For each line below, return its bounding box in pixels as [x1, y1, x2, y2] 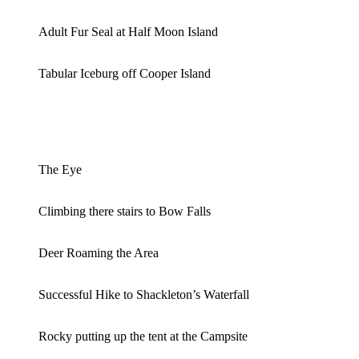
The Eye [38, 162, 82, 176]
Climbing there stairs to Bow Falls [38, 204, 211, 218]
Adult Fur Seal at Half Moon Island [38, 24, 218, 38]
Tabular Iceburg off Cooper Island [38, 66, 211, 80]
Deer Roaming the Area [38, 245, 159, 260]
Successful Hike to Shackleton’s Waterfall [38, 287, 249, 301]
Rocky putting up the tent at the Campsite [38, 329, 248, 343]
